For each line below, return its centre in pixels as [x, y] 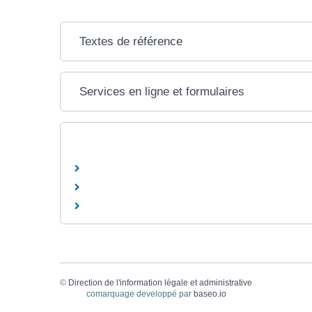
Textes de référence [131, 41]
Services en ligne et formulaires [162, 91]
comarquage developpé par [140, 294]
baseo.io [210, 294]
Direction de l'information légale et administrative [160, 283]
